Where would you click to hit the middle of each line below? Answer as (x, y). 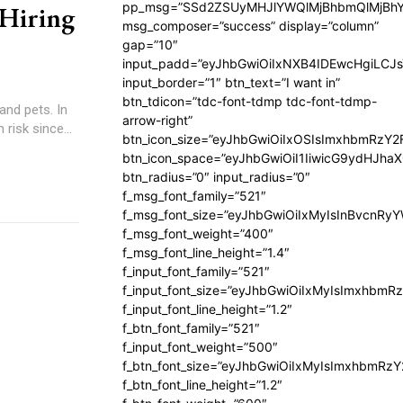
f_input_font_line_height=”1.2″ (207, 309)
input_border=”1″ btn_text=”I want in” (231, 82)
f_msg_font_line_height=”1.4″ (206, 252)
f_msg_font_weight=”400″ (198, 233)
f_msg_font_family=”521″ (194, 196)
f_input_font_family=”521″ (196, 271)
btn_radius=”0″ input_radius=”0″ (216, 177)
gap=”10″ (150, 45)
